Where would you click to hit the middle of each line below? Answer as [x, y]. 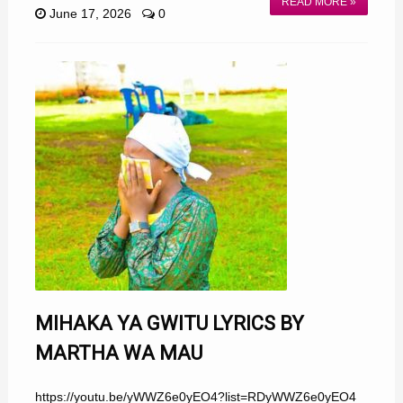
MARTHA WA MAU [118, 353]
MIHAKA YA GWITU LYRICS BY [169, 323]
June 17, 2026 [90, 13]
